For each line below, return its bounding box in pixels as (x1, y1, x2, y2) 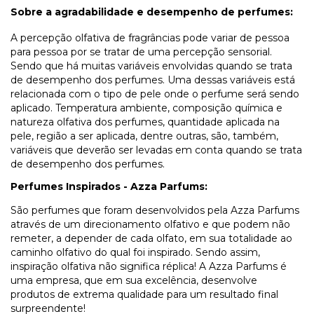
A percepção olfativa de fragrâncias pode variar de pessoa (11, 32, 289, 45)
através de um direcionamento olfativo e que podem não (11, 218, 290, 231)
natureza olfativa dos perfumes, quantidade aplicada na (11, 116, 280, 129)
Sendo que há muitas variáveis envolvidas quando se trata (11, 60, 292, 73)
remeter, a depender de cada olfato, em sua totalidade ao (11, 232, 292, 245)
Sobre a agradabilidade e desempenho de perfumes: (11, 6, 293, 19)
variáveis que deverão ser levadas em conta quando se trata (11, 144, 302, 157)
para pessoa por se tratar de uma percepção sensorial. (11, 46, 272, 59)
